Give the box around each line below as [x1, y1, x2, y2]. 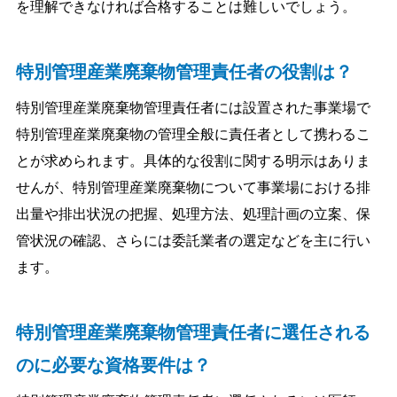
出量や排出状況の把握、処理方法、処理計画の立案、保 [16, 206, 370, 222]
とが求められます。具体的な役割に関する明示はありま [16, 152, 370, 168]
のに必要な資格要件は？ [16, 354, 211, 375]
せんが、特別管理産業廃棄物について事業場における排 [16, 179, 370, 195]
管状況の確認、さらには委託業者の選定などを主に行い [16, 232, 370, 248]
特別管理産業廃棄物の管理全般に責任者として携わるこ [16, 126, 370, 142]
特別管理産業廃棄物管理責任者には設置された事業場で [16, 99, 370, 115]
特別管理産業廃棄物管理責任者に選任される [16, 322, 370, 342]
